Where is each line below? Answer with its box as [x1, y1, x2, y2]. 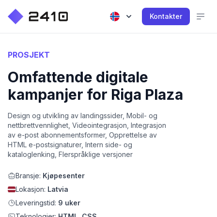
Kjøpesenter [43, 171, 85, 180]
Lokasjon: [15, 185, 47, 193]
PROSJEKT [8, 50, 50, 60]
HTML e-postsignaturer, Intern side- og [8, 140, 132, 149]
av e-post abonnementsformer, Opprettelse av [8, 131, 157, 139]
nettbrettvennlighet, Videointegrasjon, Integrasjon [8, 121, 166, 129]
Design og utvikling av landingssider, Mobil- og [8, 111, 157, 120]
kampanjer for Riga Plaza [8, 86, 183, 103]
